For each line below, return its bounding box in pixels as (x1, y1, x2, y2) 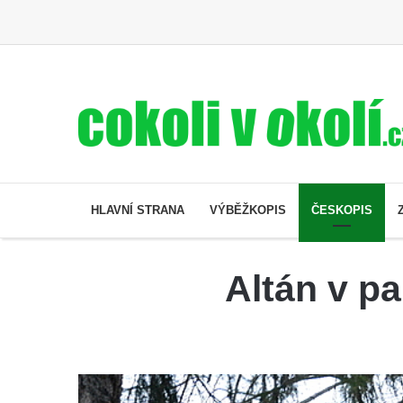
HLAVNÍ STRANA (91, 202, 184, 217)
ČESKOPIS (311, 202, 372, 217)
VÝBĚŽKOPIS (210, 202, 286, 217)
